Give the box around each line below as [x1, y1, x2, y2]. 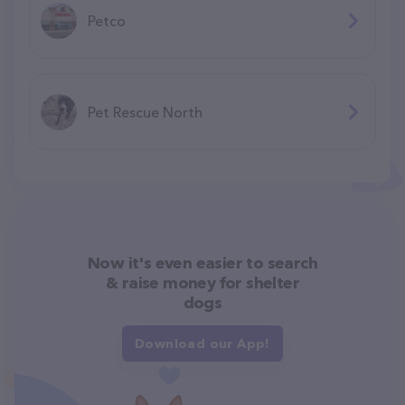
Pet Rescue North [88, 102, 202, 121]
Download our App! [135, 334, 270, 352]
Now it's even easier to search [88, 252, 317, 273]
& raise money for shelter [106, 272, 299, 293]
